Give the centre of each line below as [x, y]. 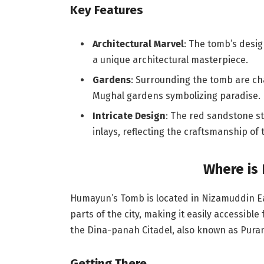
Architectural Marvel [138, 44]
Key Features [106, 10]
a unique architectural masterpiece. [170, 60]
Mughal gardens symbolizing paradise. [176, 95]
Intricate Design [129, 115]
